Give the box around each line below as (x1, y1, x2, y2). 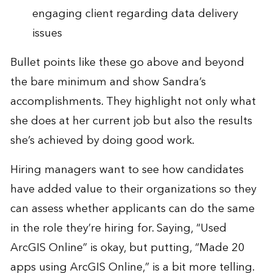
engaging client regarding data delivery (32, 4, 238, 24)
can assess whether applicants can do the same (10, 199, 255, 219)
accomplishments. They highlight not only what (10, 92, 256, 112)
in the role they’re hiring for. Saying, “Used (10, 219, 227, 238)
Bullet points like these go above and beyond (10, 53, 244, 73)
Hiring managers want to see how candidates (10, 160, 244, 180)
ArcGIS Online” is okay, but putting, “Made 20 (10, 238, 245, 258)
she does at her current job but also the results (10, 112, 252, 131)
